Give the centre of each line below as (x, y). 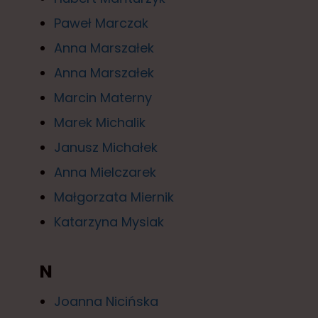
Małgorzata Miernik (114, 197)
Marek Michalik (100, 122)
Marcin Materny (103, 97)
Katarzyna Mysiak (109, 221)
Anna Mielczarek (105, 172)
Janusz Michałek (106, 147)
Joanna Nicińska (106, 301)
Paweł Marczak (101, 23)
